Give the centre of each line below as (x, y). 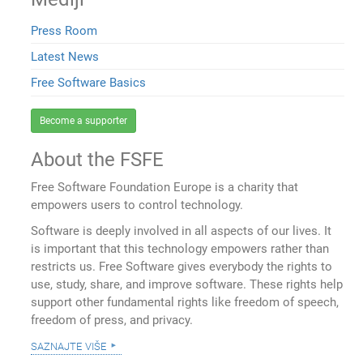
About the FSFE (98, 159)
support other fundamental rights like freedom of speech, (185, 302)
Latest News (65, 56)
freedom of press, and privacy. (112, 320)
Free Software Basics (89, 82)
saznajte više (69, 345)
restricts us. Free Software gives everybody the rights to (182, 266)
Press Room (64, 30)
